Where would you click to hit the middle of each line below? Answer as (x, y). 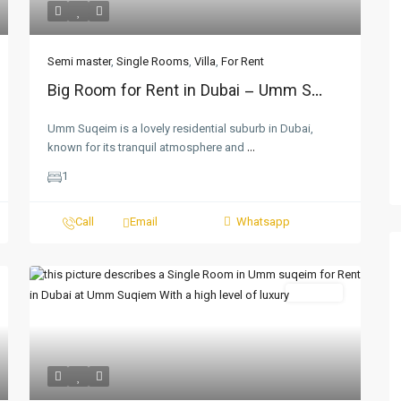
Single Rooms (153, 63)
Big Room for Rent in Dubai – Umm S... (185, 92)
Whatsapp (263, 223)
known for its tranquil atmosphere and (147, 149)
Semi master (79, 63)
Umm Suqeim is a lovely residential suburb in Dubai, (180, 130)
